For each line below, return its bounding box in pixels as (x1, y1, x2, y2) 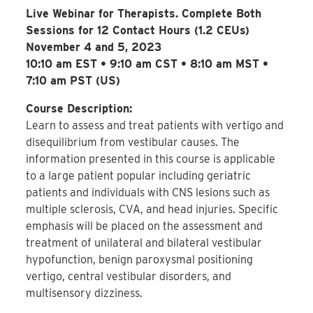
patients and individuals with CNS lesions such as (26, 186, 270, 200)
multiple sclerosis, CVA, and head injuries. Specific (26, 203, 279, 217)
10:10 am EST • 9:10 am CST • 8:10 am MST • (26, 57, 269, 71)
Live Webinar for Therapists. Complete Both (26, 7, 262, 21)
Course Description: (26, 102, 133, 116)
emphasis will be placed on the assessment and (26, 219, 263, 233)
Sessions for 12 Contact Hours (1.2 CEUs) (26, 24, 250, 38)
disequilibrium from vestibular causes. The (26, 136, 240, 150)
